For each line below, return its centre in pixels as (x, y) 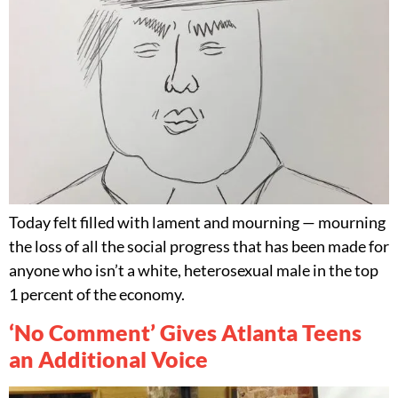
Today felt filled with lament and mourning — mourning (197, 223)
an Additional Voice (108, 359)
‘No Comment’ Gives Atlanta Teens (185, 333)
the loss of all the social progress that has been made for (199, 247)
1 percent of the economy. (97, 295)
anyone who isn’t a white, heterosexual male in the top (194, 271)
